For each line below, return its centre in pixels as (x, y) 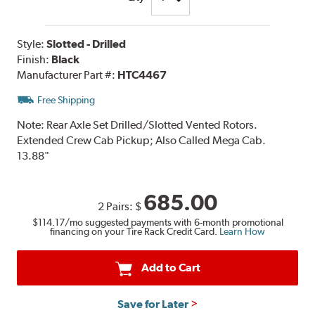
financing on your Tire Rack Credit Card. (135, 232)
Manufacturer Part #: (67, 75)
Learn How (242, 232)
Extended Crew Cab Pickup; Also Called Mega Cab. (142, 140)
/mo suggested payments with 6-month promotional (174, 223)
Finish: (34, 59)
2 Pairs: (116, 206)
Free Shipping (66, 99)
